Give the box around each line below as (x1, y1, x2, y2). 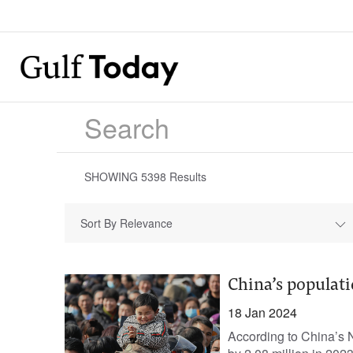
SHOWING (84, 169, 141, 184)
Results (166, 169, 206, 184)
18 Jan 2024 (227, 303, 297, 321)
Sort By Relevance (80, 215, 173, 231)
